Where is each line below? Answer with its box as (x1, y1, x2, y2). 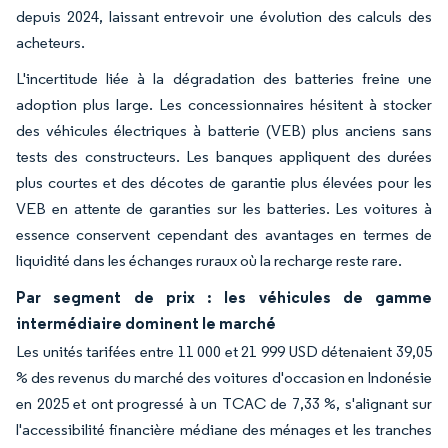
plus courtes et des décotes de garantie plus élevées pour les (16, 172, 432, 192)
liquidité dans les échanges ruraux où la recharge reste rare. (16, 250, 402, 270)
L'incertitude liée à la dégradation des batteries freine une (16, 68, 432, 88)
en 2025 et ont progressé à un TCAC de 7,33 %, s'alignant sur (16, 393, 432, 413)
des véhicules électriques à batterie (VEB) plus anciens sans (16, 120, 432, 140)
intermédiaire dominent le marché (16, 312, 276, 333)
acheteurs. (16, 32, 85, 52)
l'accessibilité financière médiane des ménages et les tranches (16, 419, 432, 439)
